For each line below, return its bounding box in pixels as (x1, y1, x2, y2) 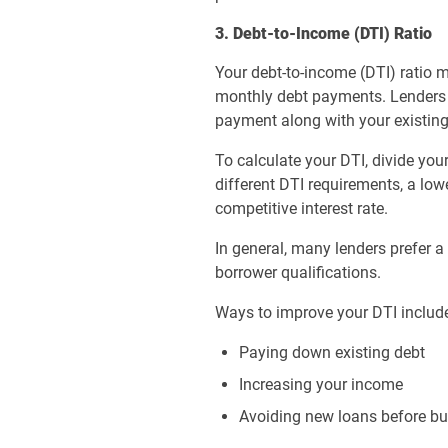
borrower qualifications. (215, 263, 382, 282)
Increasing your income (239, 375, 404, 394)
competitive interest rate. (215, 199, 389, 218)
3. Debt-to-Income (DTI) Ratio (215, 24, 433, 43)
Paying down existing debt (239, 343, 426, 362)
